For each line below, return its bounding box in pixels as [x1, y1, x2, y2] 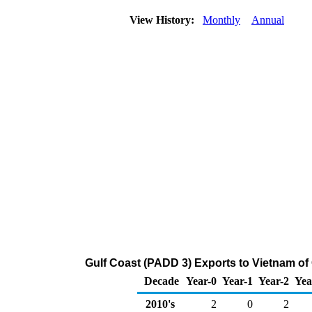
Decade [144, 275, 179, 287]
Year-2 [258, 275, 289, 287]
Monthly [203, 14, 240, 26]
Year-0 [186, 275, 217, 287]
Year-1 [222, 275, 253, 287]
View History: [127, 14, 200, 26]
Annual [251, 14, 284, 26]
